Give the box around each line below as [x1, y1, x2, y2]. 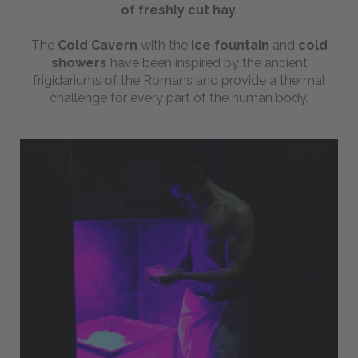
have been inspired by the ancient [106, 54, 308, 70]
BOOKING [74, 64, 133, 78]
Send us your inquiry [44, 130, 163, 145]
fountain [213, 37, 272, 53]
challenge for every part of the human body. [50, 89, 308, 105]
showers [50, 54, 107, 70]
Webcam [76, 11, 131, 26]
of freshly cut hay [120, 2, 236, 18]
